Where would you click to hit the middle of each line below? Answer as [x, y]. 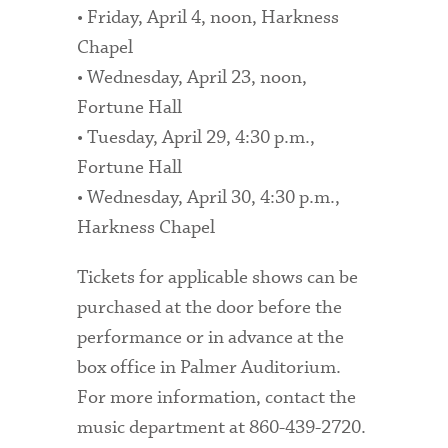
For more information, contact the [217, 398]
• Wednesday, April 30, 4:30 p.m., [209, 197]
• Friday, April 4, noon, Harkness [208, 17]
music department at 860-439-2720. [222, 428]
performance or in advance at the [211, 338]
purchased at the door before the [210, 308]
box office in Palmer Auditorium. [209, 368]
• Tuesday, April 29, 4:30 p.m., [196, 137]
